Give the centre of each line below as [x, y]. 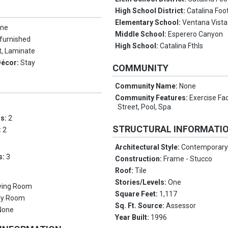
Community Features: [152, 98]
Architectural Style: [148, 147]
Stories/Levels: [142, 182]
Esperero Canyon [196, 34]
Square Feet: [137, 194]
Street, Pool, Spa [145, 107]
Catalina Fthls [182, 46]
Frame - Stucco [188, 159]
